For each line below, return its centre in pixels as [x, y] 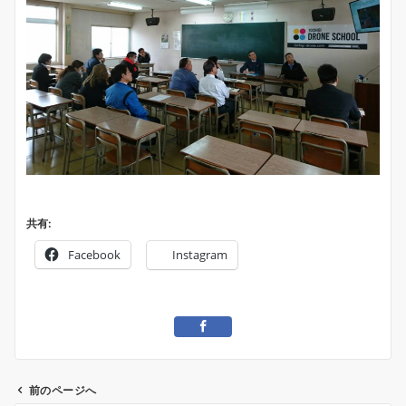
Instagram [200, 254]
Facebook [94, 254]
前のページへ [63, 390]
